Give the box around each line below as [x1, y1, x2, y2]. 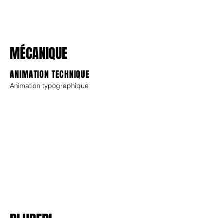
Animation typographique [10, 81, 89, 90]
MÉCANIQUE [10, 43, 68, 63]
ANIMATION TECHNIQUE [10, 68, 90, 81]
